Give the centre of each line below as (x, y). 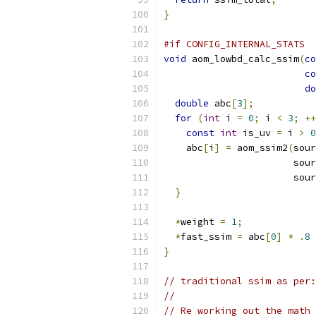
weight (200, 222)
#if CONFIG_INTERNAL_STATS (234, 44)
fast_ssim (209, 237)
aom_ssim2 (260, 148)
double (192, 103)
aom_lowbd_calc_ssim (243, 59)
